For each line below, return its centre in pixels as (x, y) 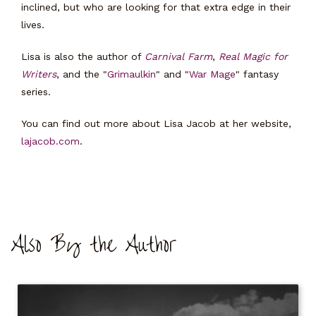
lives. (33, 24)
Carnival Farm (178, 56)
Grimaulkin (132, 74)
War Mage (212, 74)
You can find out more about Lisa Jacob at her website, (156, 123)
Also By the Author (94, 245)
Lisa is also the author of (83, 56)
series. (36, 91)
